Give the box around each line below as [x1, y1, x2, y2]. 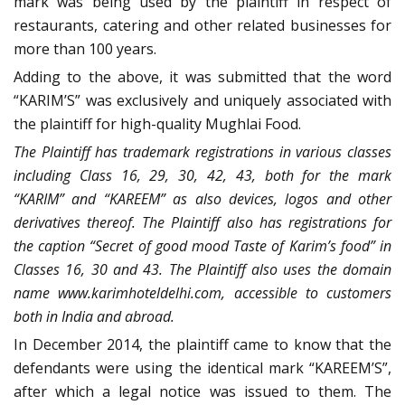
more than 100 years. [14, 39, 156, 60]
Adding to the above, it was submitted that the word [14, 67, 391, 88]
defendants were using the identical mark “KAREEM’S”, [14, 358, 391, 379]
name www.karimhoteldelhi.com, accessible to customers [14, 283, 391, 304]
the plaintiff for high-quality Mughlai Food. [14, 114, 301, 135]
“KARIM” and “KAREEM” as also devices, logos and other [14, 189, 391, 210]
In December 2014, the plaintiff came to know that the [14, 334, 391, 355]
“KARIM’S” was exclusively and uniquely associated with [14, 90, 391, 111]
